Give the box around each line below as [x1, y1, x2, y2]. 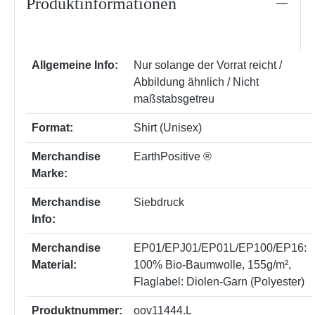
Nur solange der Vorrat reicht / [134, 58, 282, 71]
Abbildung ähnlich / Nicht [134, 75, 259, 88]
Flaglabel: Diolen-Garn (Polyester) [134, 275, 304, 288]
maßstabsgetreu [134, 92, 214, 105]
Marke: [32, 167, 67, 179]
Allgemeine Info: [32, 58, 118, 71]
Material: [32, 258, 77, 271]
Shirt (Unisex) [134, 121, 202, 134]
